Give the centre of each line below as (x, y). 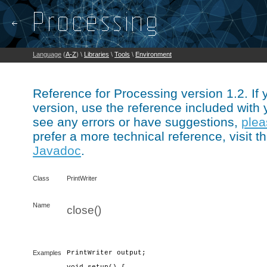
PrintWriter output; (106, 253)
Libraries (97, 54)
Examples (47, 253)
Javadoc (57, 150)
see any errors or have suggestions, (137, 122)
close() (84, 210)
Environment (153, 54)
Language (47, 54)
